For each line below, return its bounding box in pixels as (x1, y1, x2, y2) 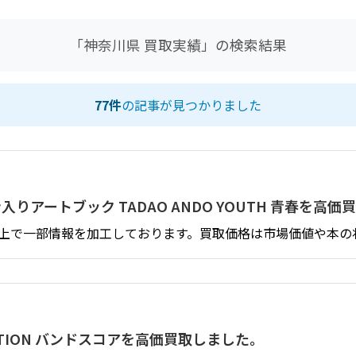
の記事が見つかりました (122, 95, 261, 114)
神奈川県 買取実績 (83, 34, 201, 55)
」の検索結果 (201, 34, 287, 55)
